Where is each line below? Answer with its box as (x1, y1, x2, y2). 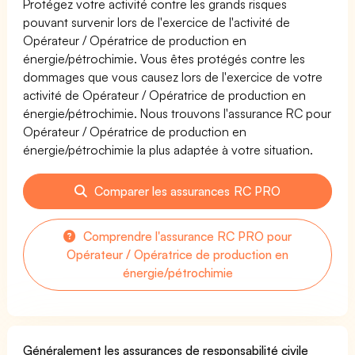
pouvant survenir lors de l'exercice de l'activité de (23, 13, 291, 30)
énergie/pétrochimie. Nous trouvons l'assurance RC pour (23, 105, 332, 121)
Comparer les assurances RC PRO (91, 182, 281, 199)
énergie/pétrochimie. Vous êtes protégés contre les (23, 50, 306, 67)
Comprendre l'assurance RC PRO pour (79, 227, 292, 244)
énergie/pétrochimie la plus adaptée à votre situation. (23, 141, 314, 158)
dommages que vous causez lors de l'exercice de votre (23, 68, 323, 85)
